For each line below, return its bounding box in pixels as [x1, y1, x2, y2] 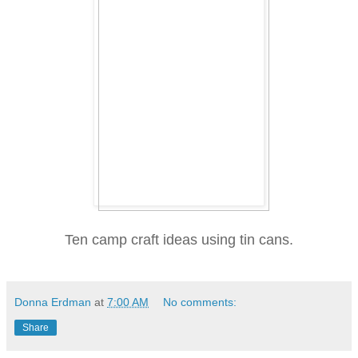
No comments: [163, 295, 237, 308]
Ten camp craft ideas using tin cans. [65, 231, 293, 248]
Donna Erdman [14, 295, 91, 308]
